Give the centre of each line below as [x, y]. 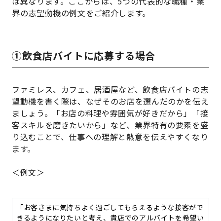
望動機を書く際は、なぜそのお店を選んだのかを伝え [110, 101]
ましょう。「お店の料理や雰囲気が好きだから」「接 [110, 113]
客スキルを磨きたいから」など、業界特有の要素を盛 [110, 125]
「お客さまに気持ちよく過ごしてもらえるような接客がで [110, 207]
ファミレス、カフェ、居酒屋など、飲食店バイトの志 [110, 90]
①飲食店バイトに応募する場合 [84, 56]
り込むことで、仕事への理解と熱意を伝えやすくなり [110, 137]
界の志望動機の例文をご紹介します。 [81, 13]
